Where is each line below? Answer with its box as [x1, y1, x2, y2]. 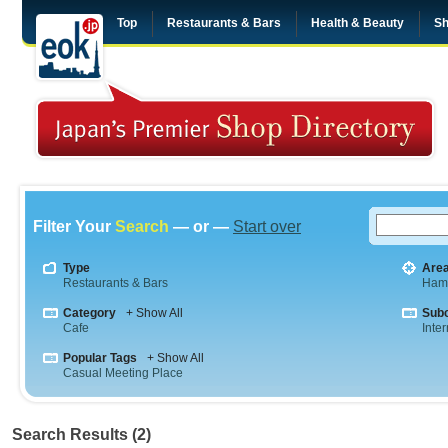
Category [63, 306, 116, 320]
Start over [233, 218, 301, 235]
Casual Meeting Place [63, 366, 183, 380]
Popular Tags [63, 351, 137, 365]
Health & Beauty [311, 16, 404, 30]
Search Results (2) [12, 426, 151, 443]
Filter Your [33, 218, 115, 235]
